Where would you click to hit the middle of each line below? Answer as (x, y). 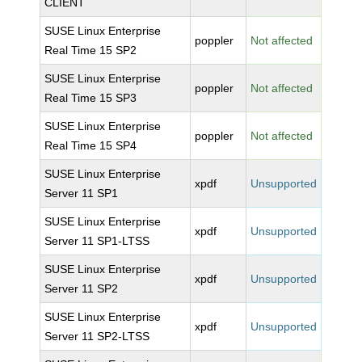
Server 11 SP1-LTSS (97, 241)
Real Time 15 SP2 (91, 50)
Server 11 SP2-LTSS (97, 336)
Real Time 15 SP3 (91, 98)
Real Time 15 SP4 (91, 145)
